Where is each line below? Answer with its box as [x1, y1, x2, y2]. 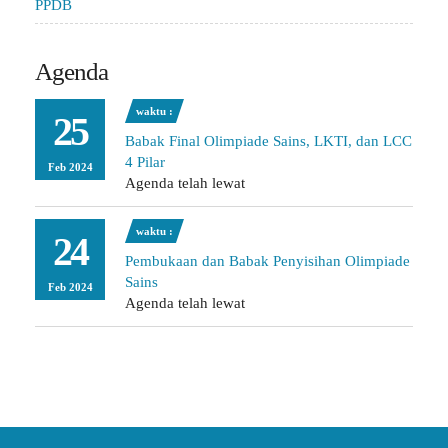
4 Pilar [125, 153, 165, 170]
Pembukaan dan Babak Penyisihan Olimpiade [125, 252, 410, 269]
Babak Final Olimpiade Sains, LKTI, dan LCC [125, 132, 412, 149]
